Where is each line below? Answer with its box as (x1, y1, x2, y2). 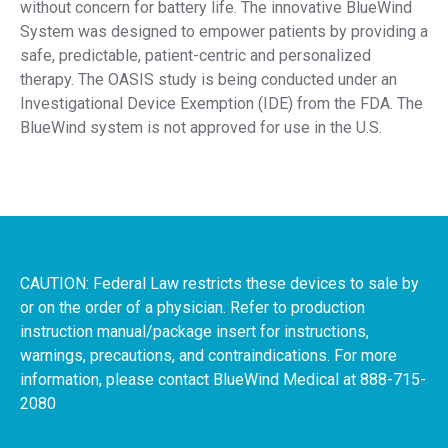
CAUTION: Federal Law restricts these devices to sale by (20, 274, 419, 293)
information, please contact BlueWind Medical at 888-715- (20, 370, 426, 389)
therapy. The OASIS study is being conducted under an (20, 70, 397, 89)
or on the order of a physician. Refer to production (20, 298, 365, 317)
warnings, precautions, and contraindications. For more (20, 346, 397, 365)
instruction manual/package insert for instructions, (20, 322, 369, 341)
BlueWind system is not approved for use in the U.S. (20, 118, 382, 137)
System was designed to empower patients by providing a (20, 22, 428, 41)
